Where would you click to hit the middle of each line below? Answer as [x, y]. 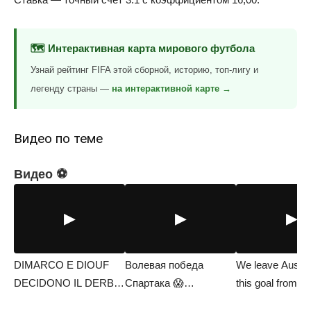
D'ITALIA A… [44, 301]
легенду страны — [71, 89]
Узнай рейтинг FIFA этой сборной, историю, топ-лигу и [144, 70]
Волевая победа [164, 265]
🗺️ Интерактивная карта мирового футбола [143, 48]
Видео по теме [58, 138]
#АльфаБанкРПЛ [166, 301]
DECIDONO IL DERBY [67, 283]
